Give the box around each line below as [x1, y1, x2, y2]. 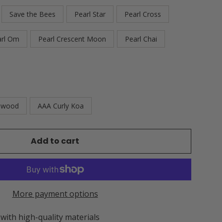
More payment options [12, 188, 98, 199]
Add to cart [31, 135, 79, 147]
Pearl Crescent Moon [38, 34, 106, 44]
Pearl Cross [124, 9, 161, 19]
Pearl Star [74, 9, 106, 19]
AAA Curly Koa [38, 101, 84, 111]
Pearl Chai [125, 34, 157, 44]
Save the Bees [9, 9, 55, 19]
